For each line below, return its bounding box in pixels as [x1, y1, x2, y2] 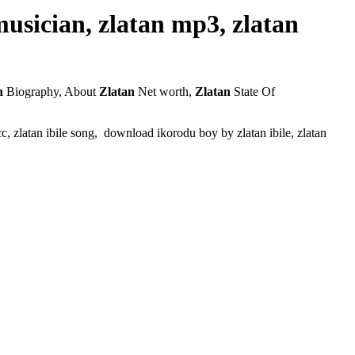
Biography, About [6, 85, 96, 99]
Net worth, [138, 85, 192, 99]
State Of [234, 85, 275, 99]
